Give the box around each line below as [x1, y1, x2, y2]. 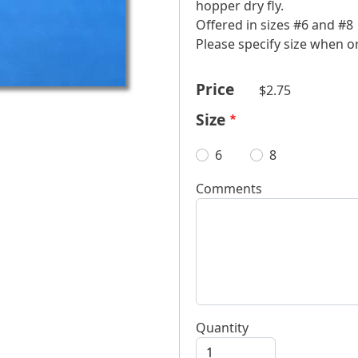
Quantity [196, 319, 249, 337]
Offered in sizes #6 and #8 [196, 16, 353, 34]
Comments [196, 180, 262, 198]
